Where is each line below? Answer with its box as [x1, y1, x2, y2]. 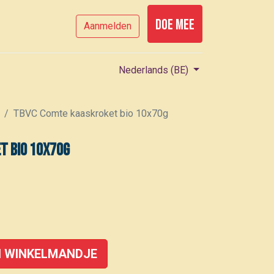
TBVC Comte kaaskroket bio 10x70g [13, 108, 168, 119]
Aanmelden [83, 20, 131, 32]
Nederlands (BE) [119, 64, 189, 76]
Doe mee [155, 16, 194, 34]
